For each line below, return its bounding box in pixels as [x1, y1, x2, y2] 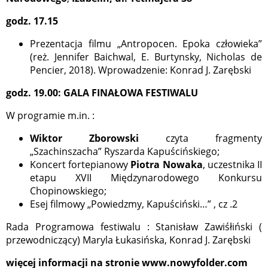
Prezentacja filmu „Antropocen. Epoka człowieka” [30, 37, 262, 51]
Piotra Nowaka [130, 158, 203, 172]
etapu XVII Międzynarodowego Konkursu [30, 171, 262, 185]
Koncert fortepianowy [30, 158, 131, 172]
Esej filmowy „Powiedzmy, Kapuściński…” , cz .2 [30, 197, 237, 211]
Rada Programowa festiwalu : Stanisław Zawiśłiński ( [6, 220, 262, 234]
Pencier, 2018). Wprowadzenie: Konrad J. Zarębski [30, 63, 251, 77]
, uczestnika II [202, 158, 263, 172]
